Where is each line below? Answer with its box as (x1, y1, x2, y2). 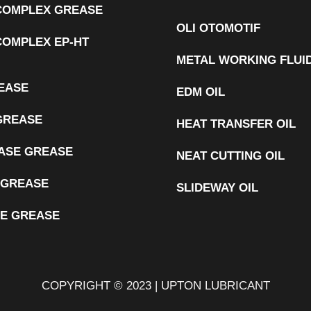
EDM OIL (176, 85, 225, 99)
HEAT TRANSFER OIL (176, 117, 296, 131)
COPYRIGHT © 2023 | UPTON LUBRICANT (41, 279, 270, 292)
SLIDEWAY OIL (176, 181, 258, 194)
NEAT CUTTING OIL (176, 149, 285, 162)
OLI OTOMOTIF (176, 22, 260, 35)
